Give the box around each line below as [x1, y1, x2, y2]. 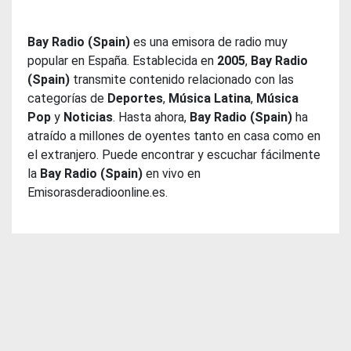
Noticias [63, 110, 113, 125]
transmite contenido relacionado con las [70, 72, 294, 87]
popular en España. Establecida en [27, 53, 217, 68]
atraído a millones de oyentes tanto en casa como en [27, 128, 320, 143]
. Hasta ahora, [113, 110, 190, 125]
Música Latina [168, 91, 251, 106]
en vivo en [143, 166, 201, 181]
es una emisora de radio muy [130, 34, 288, 49]
